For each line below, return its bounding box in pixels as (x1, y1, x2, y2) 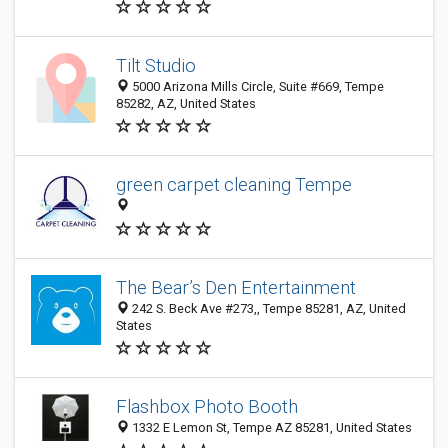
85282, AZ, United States (116, 96, 256, 111)
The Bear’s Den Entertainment (116, 277, 356, 298)
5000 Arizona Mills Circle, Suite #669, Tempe (129, 79, 384, 94)
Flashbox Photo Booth (116, 396, 298, 418)
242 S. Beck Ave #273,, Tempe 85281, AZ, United (129, 301, 406, 316)
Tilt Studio (116, 55, 196, 76)
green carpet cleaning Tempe (116, 174, 352, 196)
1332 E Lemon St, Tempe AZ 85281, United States (129, 420, 412, 436)
